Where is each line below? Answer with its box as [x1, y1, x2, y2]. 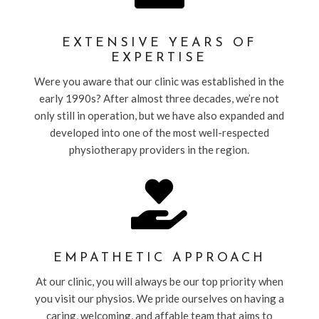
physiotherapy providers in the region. [69, 143, 250, 157]
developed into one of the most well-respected [49, 126, 269, 140]
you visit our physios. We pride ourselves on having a [34, 292, 284, 305]
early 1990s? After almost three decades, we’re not [39, 92, 280, 105]
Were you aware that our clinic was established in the [34, 75, 285, 88]
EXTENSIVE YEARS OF [61, 36, 257, 51]
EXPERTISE [111, 51, 208, 66]
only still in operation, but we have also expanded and [34, 109, 285, 122]
